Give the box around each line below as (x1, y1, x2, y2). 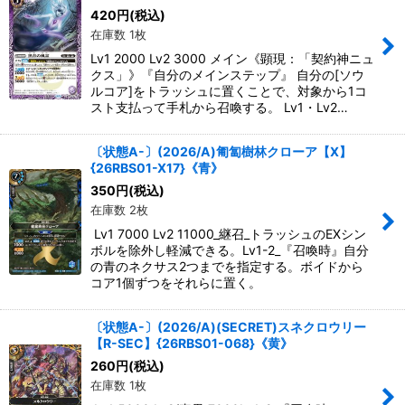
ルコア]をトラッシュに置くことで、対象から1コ (90, 83, 367, 99)
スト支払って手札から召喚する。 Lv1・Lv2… (90, 99, 348, 115)
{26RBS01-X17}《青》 (90, 160, 223, 175)
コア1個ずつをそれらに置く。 (90, 275, 261, 290)
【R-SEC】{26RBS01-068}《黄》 (90, 335, 293, 351)
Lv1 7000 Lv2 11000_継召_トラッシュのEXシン (90, 226, 366, 241)
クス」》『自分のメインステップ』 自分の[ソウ (90, 67, 364, 82)
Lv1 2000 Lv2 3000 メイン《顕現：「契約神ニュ (90, 51, 374, 66)
